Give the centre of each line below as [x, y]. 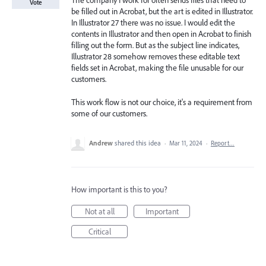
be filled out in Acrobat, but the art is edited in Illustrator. [162, 11]
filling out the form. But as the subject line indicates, [155, 45]
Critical [99, 231]
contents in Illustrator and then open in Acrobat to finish [161, 34]
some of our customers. [109, 113]
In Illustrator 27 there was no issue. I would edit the [153, 23]
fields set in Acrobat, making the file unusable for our [157, 68]
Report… [223, 143]
